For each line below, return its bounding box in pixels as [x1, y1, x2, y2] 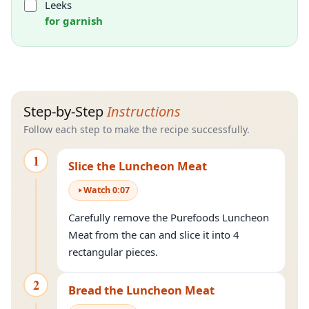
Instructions [107, 102, 181, 121]
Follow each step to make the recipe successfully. [23, 123, 250, 136]
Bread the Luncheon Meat [68, 282, 215, 298]
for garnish [45, 14, 103, 28]
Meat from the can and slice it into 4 [68, 228, 239, 241]
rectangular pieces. [68, 245, 158, 259]
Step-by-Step [23, 102, 107, 121]
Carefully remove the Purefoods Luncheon [68, 210, 269, 224]
